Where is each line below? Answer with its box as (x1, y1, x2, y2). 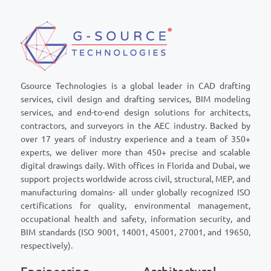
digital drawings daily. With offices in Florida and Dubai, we (21, 161, 250, 171)
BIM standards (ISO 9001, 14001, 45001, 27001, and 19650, (21, 227, 250, 238)
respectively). (21, 241, 73, 251)
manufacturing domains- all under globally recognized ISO (21, 188, 250, 198)
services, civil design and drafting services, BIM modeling (21, 94, 250, 105)
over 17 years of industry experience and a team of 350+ (21, 134, 250, 145)
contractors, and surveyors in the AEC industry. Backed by (21, 121, 250, 131)
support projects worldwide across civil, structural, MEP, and (21, 174, 250, 184)
